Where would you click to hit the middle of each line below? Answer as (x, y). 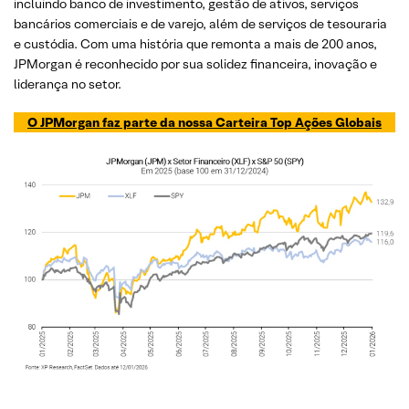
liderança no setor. (68, 84)
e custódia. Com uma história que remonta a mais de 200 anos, (195, 44)
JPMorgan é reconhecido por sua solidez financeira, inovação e (195, 64)
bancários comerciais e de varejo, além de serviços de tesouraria (200, 24)
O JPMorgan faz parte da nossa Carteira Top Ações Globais (204, 122)
